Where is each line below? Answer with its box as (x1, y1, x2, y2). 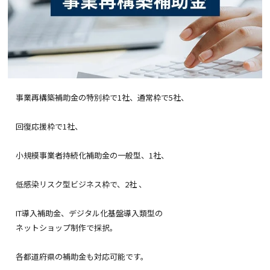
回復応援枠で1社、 (16, 120, 83, 132)
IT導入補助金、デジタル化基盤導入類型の (16, 207, 163, 219)
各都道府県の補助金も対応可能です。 (16, 250, 149, 262)
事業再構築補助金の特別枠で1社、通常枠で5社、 (16, 91, 189, 103)
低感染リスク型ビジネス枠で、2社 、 (16, 178, 147, 190)
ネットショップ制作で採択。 (16, 221, 118, 233)
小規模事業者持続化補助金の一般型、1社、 (16, 149, 169, 161)
